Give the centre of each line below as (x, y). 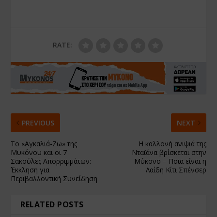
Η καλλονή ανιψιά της (172, 144)
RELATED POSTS (52, 205)
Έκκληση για (30, 170)
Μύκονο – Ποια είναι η (170, 161)
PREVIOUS (38, 123)
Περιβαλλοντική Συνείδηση (54, 179)
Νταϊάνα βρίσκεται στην (169, 153)
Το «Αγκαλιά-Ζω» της (44, 144)
